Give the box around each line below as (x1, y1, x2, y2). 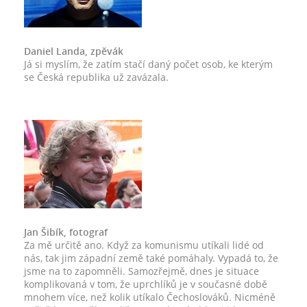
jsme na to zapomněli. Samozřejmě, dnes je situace (24, 265, 259, 278)
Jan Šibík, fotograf (24, 225, 108, 238)
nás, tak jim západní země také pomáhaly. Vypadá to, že (24, 251, 278, 265)
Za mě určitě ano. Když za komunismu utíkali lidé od (24, 238, 264, 251)
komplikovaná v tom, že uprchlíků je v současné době (24, 278, 267, 291)
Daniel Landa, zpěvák (24, 45, 123, 58)
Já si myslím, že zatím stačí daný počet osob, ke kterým (24, 58, 273, 71)
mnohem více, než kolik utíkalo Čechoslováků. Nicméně (24, 291, 275, 304)
